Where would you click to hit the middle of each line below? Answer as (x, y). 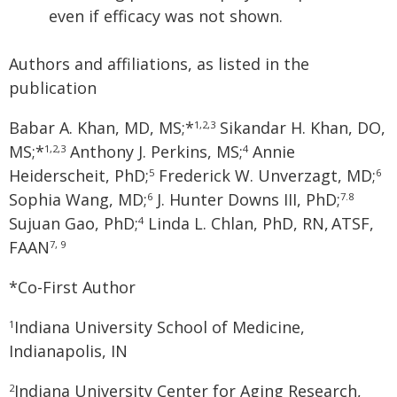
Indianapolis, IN (68, 351)
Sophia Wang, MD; (78, 199)
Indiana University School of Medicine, (160, 327)
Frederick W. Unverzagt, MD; (265, 175)
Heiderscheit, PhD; (79, 175)
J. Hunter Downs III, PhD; (246, 199)
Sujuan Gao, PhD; (74, 223)
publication (53, 88)
